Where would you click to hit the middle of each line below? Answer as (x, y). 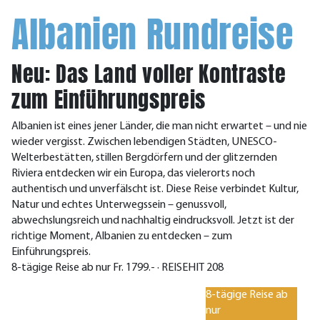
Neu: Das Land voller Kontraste (149, 74)
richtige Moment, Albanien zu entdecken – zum (122, 236)
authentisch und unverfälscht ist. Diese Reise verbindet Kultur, (155, 189)
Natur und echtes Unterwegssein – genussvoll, (119, 205)
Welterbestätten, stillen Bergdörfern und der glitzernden (144, 158)
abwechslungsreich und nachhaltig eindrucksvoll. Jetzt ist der (153, 221)
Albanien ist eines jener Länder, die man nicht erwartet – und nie (159, 126)
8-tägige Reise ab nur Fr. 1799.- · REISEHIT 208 (117, 268)
